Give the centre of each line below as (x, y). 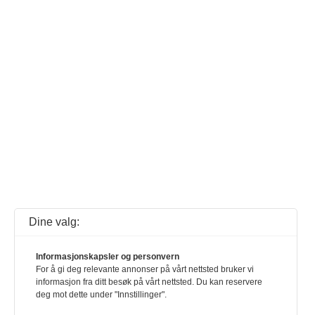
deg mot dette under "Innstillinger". (101, 295)
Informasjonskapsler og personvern (108, 257)
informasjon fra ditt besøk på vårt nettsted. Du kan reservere (149, 282)
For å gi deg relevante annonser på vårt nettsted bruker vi (145, 269)
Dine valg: (54, 222)
